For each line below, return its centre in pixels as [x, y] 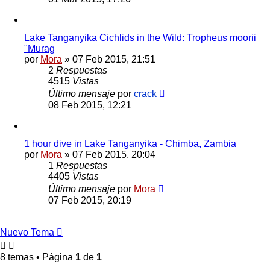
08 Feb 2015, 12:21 [90, 105]
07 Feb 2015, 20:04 [114, 154]
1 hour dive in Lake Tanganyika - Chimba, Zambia [130, 143]
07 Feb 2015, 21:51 [114, 59]
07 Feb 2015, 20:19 [90, 200]
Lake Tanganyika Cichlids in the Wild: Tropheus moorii [140, 37]
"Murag [39, 48]
